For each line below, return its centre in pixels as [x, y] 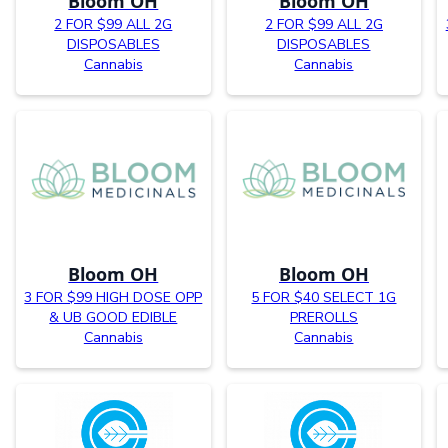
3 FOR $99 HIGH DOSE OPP [113, 297]
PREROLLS [323, 317]
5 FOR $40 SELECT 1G [324, 297]
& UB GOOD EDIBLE [113, 317]
